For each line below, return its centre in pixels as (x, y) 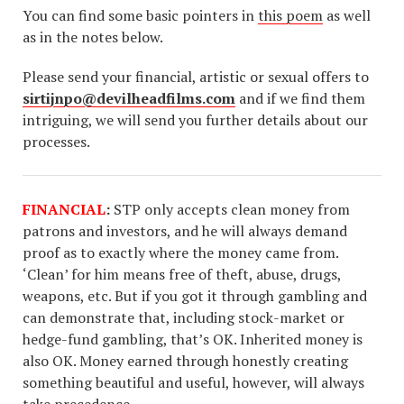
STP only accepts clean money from (230, 209)
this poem (290, 15)
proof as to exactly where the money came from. (180, 252)
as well (347, 15)
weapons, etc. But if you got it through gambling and (195, 295)
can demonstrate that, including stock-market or (184, 317)
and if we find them (300, 98)
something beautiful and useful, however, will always (193, 382)
